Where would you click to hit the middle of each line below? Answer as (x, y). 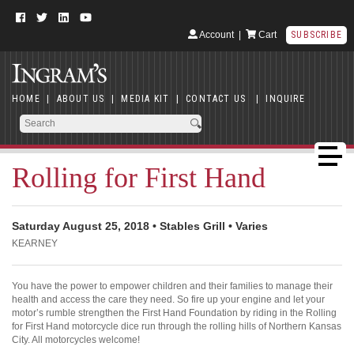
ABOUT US (81, 98)
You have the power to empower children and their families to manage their (172, 286)
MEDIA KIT (145, 98)
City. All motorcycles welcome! (76, 340)
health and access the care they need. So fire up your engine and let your (168, 300)
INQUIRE (285, 98)
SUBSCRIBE (316, 34)
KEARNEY (35, 244)
